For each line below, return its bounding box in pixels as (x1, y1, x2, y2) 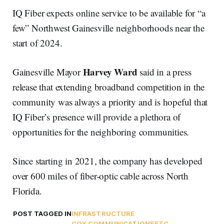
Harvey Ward (82, 65, 137, 79)
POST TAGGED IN (12, 209, 71, 218)
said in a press (137, 65, 191, 78)
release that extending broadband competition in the (12, 80, 205, 93)
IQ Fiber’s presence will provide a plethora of (12, 110, 181, 123)
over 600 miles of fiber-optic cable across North (12, 169, 188, 182)
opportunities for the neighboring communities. (12, 125, 189, 138)
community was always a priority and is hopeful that (12, 95, 208, 108)
